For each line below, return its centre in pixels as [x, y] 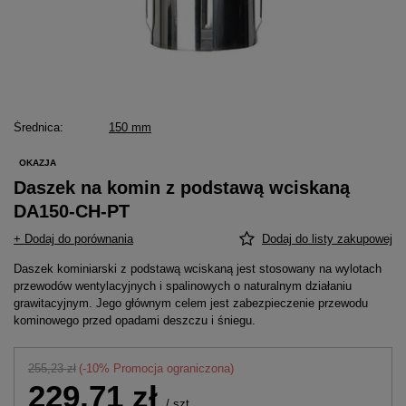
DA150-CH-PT [72, 212]
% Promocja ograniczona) [166, 369]
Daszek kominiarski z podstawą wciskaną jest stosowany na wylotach [198, 269]
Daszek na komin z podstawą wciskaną [182, 188]
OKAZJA [38, 162]
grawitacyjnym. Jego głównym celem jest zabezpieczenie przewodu [191, 304]
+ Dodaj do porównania [73, 239]
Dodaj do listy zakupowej [327, 239]
